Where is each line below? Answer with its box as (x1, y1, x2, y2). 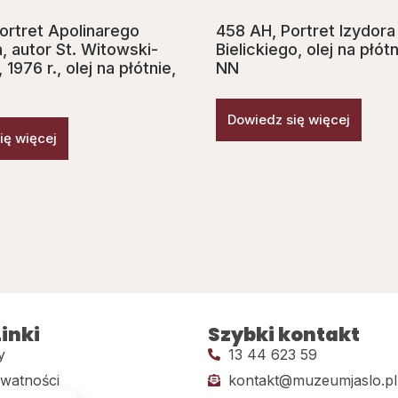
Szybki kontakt (208, 322, 360, 348)
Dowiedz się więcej (227, 111, 350, 129)
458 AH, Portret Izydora (216, 21, 395, 41)
